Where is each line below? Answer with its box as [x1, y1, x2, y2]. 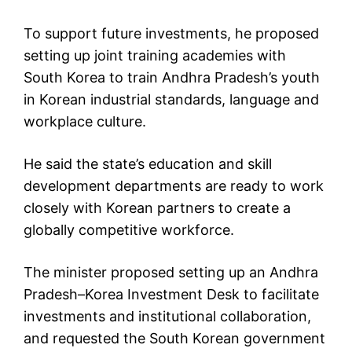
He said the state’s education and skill [24, 156, 272, 173]
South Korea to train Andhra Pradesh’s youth [24, 69, 320, 86]
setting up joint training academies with [24, 47, 286, 64]
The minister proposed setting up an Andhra [24, 264, 318, 281]
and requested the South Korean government [24, 330, 325, 347]
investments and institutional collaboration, [24, 308, 311, 325]
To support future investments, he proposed [24, 25, 319, 42]
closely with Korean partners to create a [24, 200, 291, 217]
